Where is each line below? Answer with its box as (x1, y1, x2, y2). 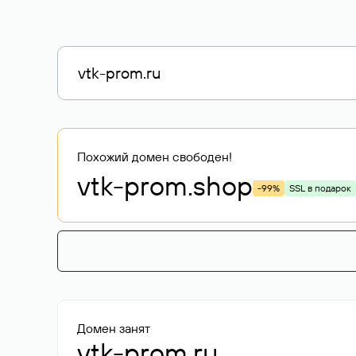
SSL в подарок (289, 182, 351, 194)
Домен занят (77, 320, 150, 336)
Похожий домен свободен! (77, 149, 232, 164)
